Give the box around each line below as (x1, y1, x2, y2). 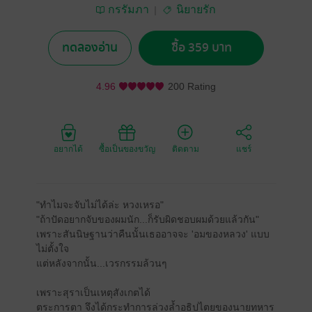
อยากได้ (54, 144, 83, 154)
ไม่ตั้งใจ (36, 243, 69, 254)
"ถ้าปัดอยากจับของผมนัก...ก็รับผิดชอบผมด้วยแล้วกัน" (36, 214, 259, 225)
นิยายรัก (176, 3, 216, 15)
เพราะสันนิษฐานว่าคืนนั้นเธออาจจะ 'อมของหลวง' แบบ (36, 228, 270, 240)
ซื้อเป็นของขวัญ (98, 144, 155, 154)
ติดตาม (171, 144, 199, 154)
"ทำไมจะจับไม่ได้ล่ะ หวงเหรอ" (36, 199, 164, 210)
